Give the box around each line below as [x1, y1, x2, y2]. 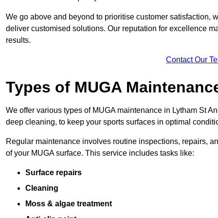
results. [6, 36, 31, 45]
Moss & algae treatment [25, 200, 112, 208]
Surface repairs [25, 168, 82, 177]
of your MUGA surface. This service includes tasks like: [6, 149, 194, 158]
